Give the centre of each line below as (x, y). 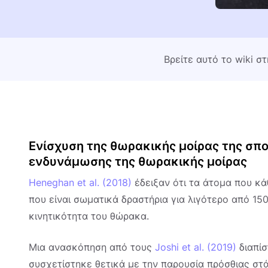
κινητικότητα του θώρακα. (90, 216)
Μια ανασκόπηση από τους (92, 247)
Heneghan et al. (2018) (80, 183)
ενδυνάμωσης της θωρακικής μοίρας (138, 162)
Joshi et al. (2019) (196, 247)
